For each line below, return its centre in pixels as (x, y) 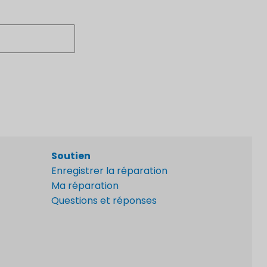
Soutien (71, 156)
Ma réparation (85, 185)
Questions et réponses (104, 200)
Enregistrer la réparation (109, 170)
